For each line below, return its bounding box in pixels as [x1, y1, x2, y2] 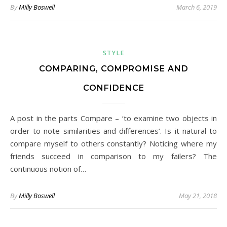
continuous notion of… [10, 164, 86, 174]
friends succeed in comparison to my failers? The [10, 151, 217, 161]
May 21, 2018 [179, 191, 217, 200]
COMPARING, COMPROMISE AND [39, 64, 188, 73]
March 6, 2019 [176, 3, 217, 12]
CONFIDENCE [83, 83, 144, 93]
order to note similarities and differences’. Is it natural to [10, 126, 217, 136]
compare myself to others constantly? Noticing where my [10, 138, 217, 148]
